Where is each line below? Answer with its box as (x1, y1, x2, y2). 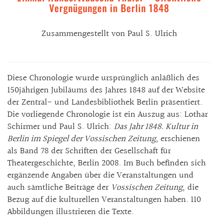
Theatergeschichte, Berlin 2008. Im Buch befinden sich (7, 156, 206, 170)
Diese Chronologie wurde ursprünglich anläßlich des (7, 71, 200, 85)
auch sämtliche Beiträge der (7, 180, 111, 195)
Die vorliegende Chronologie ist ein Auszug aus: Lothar (7, 107, 208, 122)
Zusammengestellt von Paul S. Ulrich (41, 26, 177, 41)
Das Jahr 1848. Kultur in (114, 119, 198, 134)
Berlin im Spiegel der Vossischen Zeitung (7, 131, 156, 146)
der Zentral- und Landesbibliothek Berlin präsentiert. (7, 95, 202, 109)
